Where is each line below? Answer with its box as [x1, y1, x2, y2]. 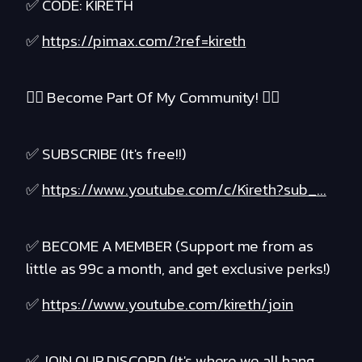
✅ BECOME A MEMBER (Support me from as [26, 234, 314, 259]
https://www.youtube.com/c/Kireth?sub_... [41, 178, 326, 202]
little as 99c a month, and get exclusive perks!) [26, 257, 331, 281]
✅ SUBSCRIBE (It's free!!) [26, 142, 187, 166]
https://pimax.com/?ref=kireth [41, 29, 246, 53]
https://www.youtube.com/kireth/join [41, 293, 294, 317]
